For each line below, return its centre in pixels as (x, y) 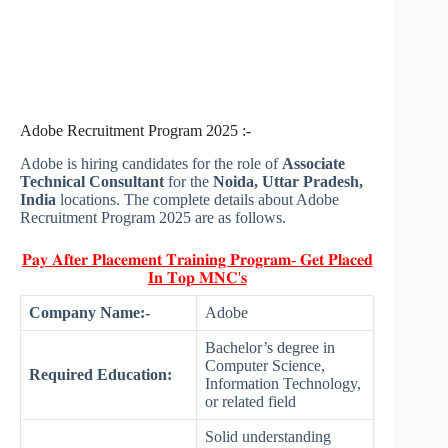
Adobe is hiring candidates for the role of (149, 164)
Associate (311, 164)
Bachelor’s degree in (270, 348)
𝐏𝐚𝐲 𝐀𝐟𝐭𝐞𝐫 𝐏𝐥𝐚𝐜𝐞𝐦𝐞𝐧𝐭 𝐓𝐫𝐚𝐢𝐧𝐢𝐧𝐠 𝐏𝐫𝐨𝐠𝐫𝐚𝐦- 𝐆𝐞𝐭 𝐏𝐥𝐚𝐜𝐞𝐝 (197, 260)
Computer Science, (265, 366)
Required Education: (100, 375)
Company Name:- (89, 313)
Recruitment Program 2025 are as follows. (153, 218)
